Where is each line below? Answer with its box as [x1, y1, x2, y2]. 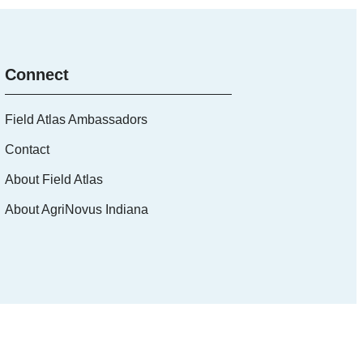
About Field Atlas [4, 173, 103, 187]
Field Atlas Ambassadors [4, 113, 147, 127]
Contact [4, 143, 49, 157]
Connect [4, 66, 69, 84]
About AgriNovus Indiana [4, 203, 148, 217]
